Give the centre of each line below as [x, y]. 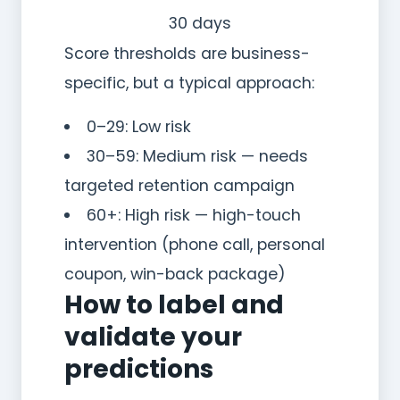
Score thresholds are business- [187, 53]
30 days [200, 23]
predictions [139, 369]
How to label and [174, 304]
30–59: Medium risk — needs [197, 156]
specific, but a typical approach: [189, 83]
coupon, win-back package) [175, 274]
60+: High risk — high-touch [193, 215]
